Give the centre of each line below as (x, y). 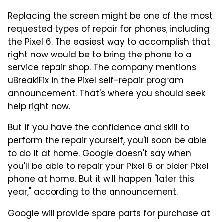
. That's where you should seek (140, 94)
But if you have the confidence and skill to (99, 129)
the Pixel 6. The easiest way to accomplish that (109, 43)
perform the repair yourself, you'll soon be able (107, 141)
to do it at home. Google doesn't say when (100, 154)
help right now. (39, 107)
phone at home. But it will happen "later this (101, 180)
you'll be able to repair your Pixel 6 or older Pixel (108, 167)
